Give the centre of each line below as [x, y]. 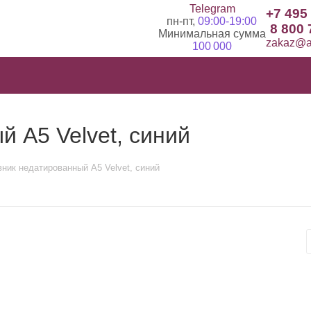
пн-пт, [182, 21]
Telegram [212, 9]
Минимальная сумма [212, 34]
